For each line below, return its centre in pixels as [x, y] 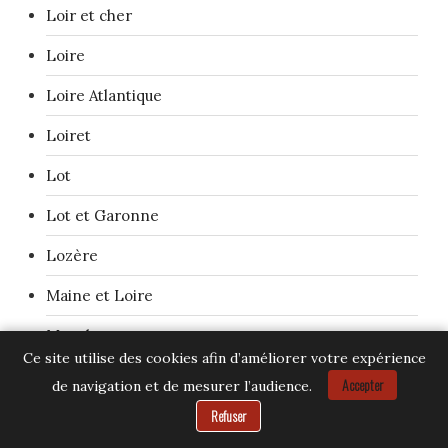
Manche [75, 335]
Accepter [362, 384]
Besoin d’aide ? [363, 410]
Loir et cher [89, 15]
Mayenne [80, 415]
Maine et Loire [99, 295]
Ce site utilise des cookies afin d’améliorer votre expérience [224, 358]
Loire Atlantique [104, 95]
